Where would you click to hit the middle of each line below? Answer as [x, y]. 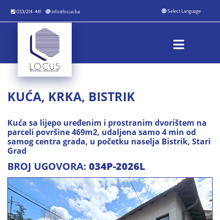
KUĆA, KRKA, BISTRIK [71, 96]
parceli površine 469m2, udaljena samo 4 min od [102, 132]
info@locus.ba [66, 12]
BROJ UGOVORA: [48, 166]
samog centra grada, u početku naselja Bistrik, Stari [109, 141]
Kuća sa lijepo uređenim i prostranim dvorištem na [107, 123]
